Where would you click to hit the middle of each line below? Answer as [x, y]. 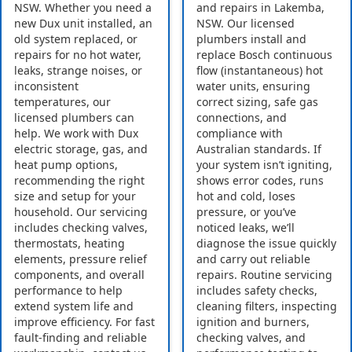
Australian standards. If [259, 149]
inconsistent [46, 86]
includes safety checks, [257, 291]
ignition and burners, [253, 322]
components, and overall [79, 275]
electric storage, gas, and [81, 149]
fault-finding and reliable [81, 338]
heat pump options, [66, 165]
